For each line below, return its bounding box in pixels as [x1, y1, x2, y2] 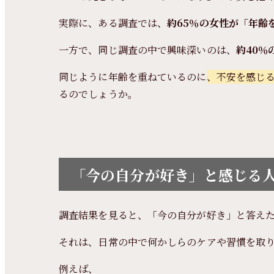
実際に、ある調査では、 [59, 16, 168, 30]
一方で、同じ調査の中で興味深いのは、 [59, 43, 236, 57]
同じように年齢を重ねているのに [59, 70, 207, 84]
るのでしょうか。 [59, 87, 138, 101]
